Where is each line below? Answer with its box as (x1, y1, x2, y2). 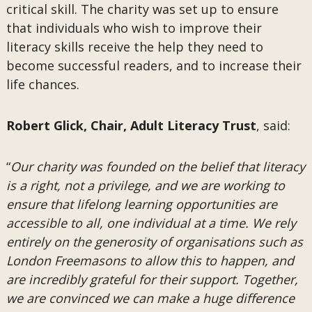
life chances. (6, 76, 83, 93)
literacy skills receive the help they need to (6, 38, 263, 55)
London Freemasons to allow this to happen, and (6, 252, 294, 269)
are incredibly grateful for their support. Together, (6, 271, 298, 288)
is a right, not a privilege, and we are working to (6, 177, 285, 194)
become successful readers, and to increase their (6, 57, 302, 74)
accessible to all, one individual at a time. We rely (6, 214, 296, 231)
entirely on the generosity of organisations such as (6, 233, 303, 250)
